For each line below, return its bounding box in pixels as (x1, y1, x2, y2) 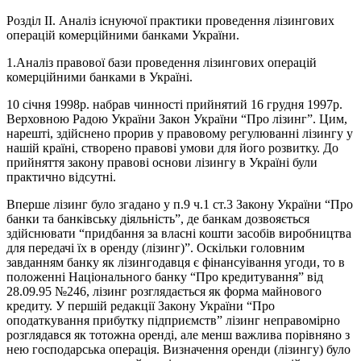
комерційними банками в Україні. (6, 70, 193, 85)
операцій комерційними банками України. (6, 28, 239, 43)
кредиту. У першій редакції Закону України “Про (6, 299, 275, 313)
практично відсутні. (6, 170, 116, 185)
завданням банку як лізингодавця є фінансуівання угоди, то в (6, 255, 345, 270)
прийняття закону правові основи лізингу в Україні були (6, 156, 317, 170)
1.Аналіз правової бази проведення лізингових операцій (6, 56, 317, 70)
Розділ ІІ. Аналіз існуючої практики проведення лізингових (6, 14, 334, 28)
